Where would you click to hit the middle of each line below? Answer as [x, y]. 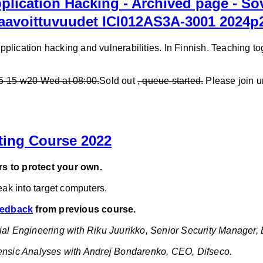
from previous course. [85, 210]
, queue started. [171, 81]
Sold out [119, 81]
